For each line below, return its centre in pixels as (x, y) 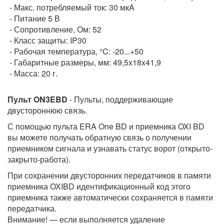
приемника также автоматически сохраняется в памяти (110, 197)
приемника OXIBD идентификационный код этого (99, 186)
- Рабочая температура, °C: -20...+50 (75, 51)
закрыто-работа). (39, 159)
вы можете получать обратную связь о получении (99, 137)
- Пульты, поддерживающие (120, 99)
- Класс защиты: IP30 (47, 40)
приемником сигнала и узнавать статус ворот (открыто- (110, 148)
